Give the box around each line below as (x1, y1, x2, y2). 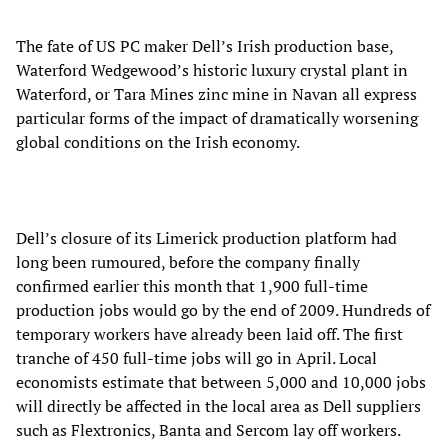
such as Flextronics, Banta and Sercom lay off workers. (16, 418, 401, 441)
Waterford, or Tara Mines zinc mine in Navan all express (16, 82, 417, 105)
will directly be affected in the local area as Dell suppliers (16, 394, 421, 417)
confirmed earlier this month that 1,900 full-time (16, 274, 368, 297)
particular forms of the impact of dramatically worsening (16, 106, 418, 129)
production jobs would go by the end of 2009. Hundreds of (16, 298, 430, 321)
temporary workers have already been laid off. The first (16, 322, 403, 345)
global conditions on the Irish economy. (16, 130, 300, 153)
